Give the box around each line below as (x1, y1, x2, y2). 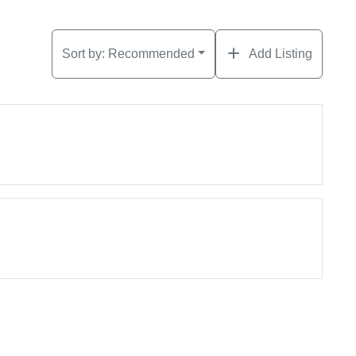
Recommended (107, 47, 195, 61)
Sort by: (61, 47, 108, 61)
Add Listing (249, 47, 313, 61)
